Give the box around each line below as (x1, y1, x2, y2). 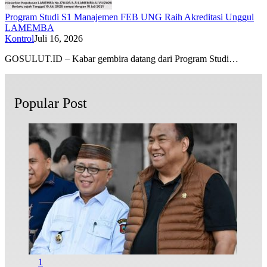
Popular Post (14, 95, 87, 111)
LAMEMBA (5, 23, 54, 33)
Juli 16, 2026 (34, 33, 83, 44)
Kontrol (5, 33, 34, 44)
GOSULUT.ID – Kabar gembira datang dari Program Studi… (5, 54, 238, 64)
